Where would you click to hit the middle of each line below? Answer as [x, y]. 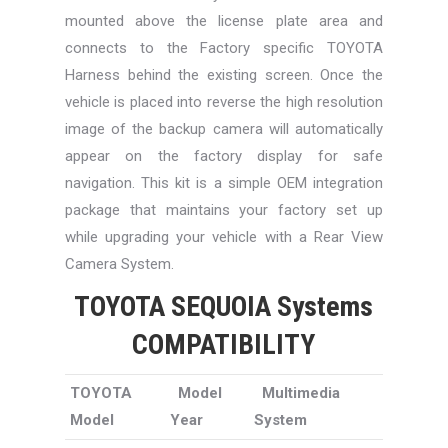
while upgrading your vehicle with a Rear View [224, 237]
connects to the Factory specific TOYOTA [224, 48]
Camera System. [119, 264]
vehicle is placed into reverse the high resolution [224, 102]
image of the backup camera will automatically [224, 129]
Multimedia [300, 393]
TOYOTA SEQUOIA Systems [224, 307]
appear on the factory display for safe [224, 156]
